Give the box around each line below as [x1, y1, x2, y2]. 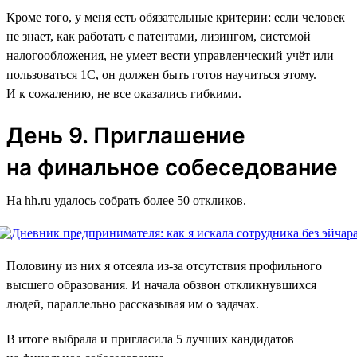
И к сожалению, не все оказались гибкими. [6, 86, 241, 100]
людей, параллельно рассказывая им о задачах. [6, 296, 259, 311]
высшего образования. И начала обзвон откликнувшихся [6, 277, 316, 292]
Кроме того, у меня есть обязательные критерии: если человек [6, 10, 345, 24]
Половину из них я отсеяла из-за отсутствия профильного [6, 258, 322, 273]
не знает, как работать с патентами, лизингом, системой [6, 29, 311, 43]
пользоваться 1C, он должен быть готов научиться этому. [6, 67, 316, 81]
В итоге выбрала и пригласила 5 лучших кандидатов [6, 331, 294, 346]
